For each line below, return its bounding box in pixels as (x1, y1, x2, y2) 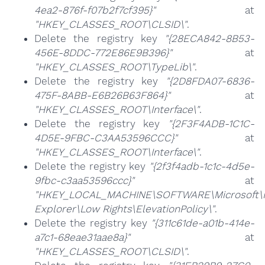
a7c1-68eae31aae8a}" (34, 231, 130, 244)
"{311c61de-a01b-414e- (151, 217, 255, 230)
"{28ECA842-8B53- (164, 33, 255, 45)
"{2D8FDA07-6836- (166, 75, 255, 88)
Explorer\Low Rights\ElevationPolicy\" (34, 203, 215, 215)
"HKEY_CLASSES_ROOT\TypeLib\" (34, 61, 195, 73)
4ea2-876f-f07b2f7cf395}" (34, 4, 156, 17)
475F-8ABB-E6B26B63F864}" (34, 89, 170, 102)
